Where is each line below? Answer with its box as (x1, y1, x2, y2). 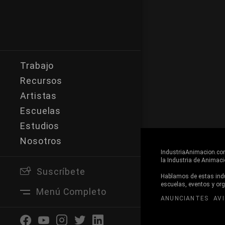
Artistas (20, 90, 57, 101)
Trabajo (20, 60, 54, 71)
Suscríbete (36, 166, 85, 177)
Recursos (20, 75, 63, 86)
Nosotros (20, 136, 62, 146)
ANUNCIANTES (161, 195, 209, 202)
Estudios (20, 121, 60, 131)
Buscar (157, 166, 189, 177)
